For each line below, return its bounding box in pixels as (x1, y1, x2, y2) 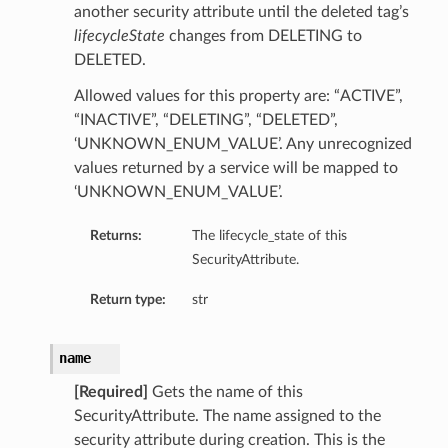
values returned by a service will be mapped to (73, 160, 398, 177)
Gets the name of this (147, 384, 303, 401)
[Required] (73, 384, 148, 401)
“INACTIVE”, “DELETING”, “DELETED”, (73, 112, 338, 129)
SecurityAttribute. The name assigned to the (73, 408, 381, 425)
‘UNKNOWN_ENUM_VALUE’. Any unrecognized (73, 136, 412, 153)
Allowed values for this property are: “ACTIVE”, (73, 88, 403, 105)
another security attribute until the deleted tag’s (73, 4, 409, 21)
